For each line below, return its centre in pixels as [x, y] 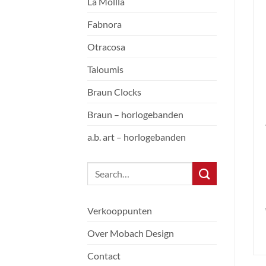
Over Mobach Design [131, 233]
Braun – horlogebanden [135, 115]
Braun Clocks [114, 92]
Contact [104, 256]
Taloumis [105, 69]
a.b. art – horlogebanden [137, 137]
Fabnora [104, 24]
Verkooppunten [120, 211]
